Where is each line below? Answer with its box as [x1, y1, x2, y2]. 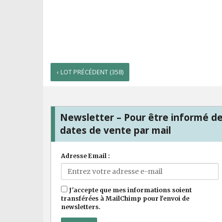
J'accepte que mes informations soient [67, 186, 192, 194]
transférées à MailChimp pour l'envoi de [61, 195, 189, 203]
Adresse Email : [61, 152, 110, 160]
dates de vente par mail [60, 124, 171, 137]
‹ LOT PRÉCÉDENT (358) [56, 67, 123, 76]
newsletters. [61, 203, 101, 211]
